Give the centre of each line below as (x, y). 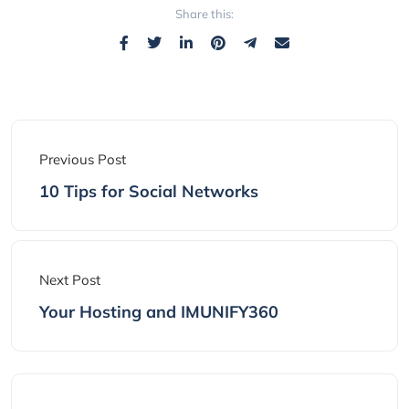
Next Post (70, 279)
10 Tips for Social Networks (149, 191)
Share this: (204, 13)
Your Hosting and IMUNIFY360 (159, 311)
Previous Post (83, 159)
